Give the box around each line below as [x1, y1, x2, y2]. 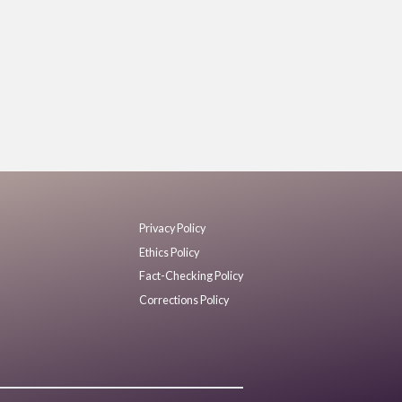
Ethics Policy [139, 245, 199, 259]
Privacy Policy [139, 222, 205, 236]
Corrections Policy [139, 293, 229, 308]
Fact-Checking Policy [139, 269, 243, 284]
